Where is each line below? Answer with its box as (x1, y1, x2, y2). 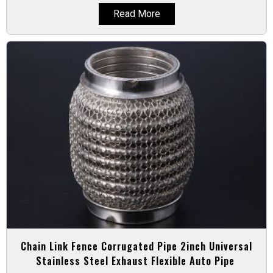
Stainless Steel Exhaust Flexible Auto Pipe (35, 253, 238, 269)
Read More (113, 8, 160, 20)
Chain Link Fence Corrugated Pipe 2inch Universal (21, 239, 252, 254)
